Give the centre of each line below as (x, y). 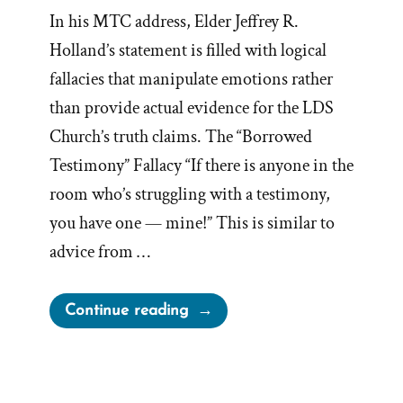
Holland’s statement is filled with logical (188, 51)
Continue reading (126, 311)
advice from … (100, 252)
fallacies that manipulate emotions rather (191, 80)
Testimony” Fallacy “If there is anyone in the (201, 166)
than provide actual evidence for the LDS (192, 108)
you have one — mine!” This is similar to (192, 224)
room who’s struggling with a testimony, (190, 195)
